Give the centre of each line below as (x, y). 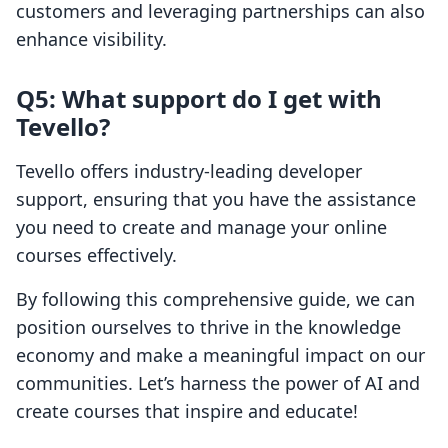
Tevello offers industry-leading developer (189, 171)
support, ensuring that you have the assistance (216, 199)
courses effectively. (96, 255)
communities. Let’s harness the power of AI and (218, 383)
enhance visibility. (91, 39)
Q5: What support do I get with (199, 99)
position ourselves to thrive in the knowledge (208, 327)
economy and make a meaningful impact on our (220, 355)
